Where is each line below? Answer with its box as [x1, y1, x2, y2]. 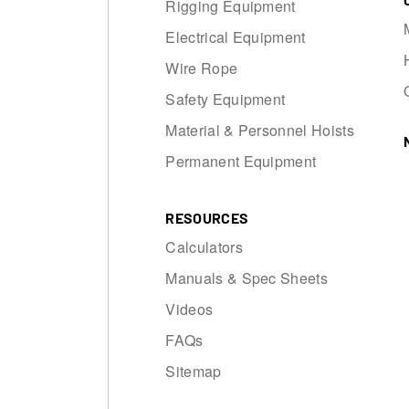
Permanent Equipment [165, 150, 317, 172]
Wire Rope [165, 57, 238, 79]
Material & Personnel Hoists [165, 119, 354, 141]
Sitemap [165, 360, 222, 382]
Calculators [165, 236, 243, 257]
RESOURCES [165, 208, 249, 226]
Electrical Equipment [165, 26, 306, 47]
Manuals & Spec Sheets [165, 267, 329, 288]
